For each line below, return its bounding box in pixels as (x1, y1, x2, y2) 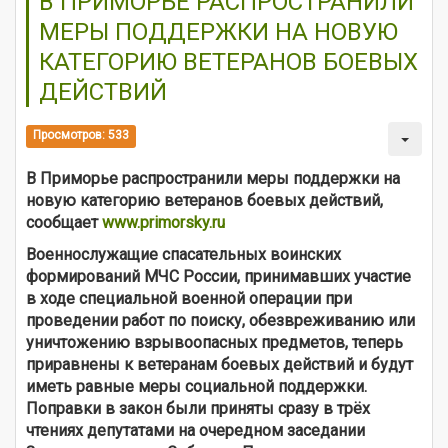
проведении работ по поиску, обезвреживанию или (26, 310, 415, 330)
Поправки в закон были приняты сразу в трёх (26, 398, 370, 418)
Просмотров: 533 (33, 128, 130, 143)
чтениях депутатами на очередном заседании (26, 420, 365, 440)
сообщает (26, 212, 102, 232)
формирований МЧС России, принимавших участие (26, 266, 411, 286)
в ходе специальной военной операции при (26, 288, 352, 308)
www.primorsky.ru (102, 212, 225, 232)
